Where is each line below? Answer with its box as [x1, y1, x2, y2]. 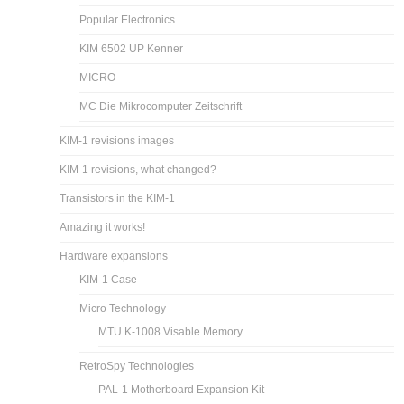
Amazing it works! [60, 220, 146, 234]
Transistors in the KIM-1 [60, 191, 176, 205]
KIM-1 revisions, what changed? [60, 162, 217, 176]
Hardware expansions [60, 249, 169, 262]
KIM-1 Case [79, 272, 138, 286]
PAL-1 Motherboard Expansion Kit [98, 382, 265, 396]
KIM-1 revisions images [60, 133, 175, 147]
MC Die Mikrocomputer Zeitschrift [79, 99, 243, 113]
